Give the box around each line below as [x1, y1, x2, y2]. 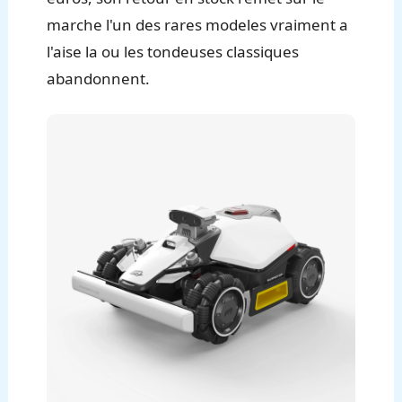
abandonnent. [47, 67, 151, 89]
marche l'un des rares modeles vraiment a [47, 13, 349, 35]
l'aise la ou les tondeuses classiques [47, 40, 300, 62]
